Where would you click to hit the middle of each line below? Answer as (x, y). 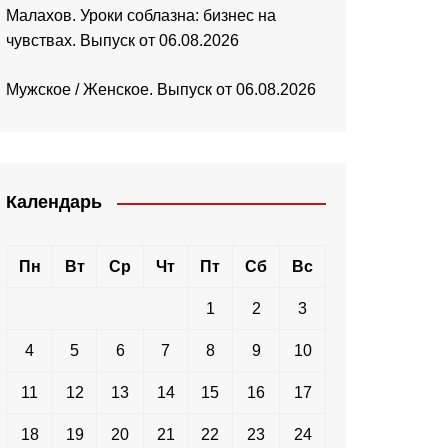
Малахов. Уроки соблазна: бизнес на (141, 16)
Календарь (54, 202)
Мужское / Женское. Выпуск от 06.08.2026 (161, 90)
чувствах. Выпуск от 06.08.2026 (122, 41)
